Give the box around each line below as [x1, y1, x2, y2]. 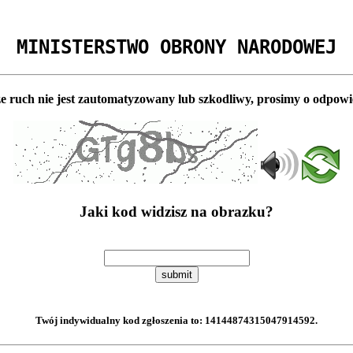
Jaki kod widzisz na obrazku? [80, 203, 273, 221]
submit [161, 269, 192, 281]
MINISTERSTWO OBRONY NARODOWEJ [17, 35, 336, 58]
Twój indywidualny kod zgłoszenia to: [35, 314, 205, 327]
